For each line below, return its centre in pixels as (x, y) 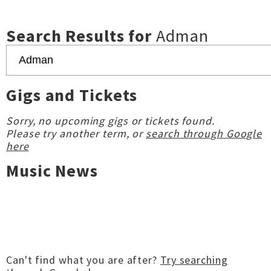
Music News (52, 171)
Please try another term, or (76, 133)
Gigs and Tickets (72, 95)
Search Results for (81, 36)
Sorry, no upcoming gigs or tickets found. (110, 121)
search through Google (204, 133)
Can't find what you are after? (83, 260)
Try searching (194, 260)
